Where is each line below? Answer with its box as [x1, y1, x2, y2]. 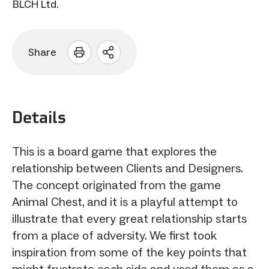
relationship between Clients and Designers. [12, 160, 243, 175]
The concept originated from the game [12, 177, 221, 192]
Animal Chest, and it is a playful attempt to [12, 194, 238, 209]
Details [12, 106, 66, 128]
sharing [107, 63, 154, 78]
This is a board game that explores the [12, 144, 217, 159]
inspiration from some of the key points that [12, 244, 247, 259]
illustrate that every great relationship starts [12, 211, 247, 226]
